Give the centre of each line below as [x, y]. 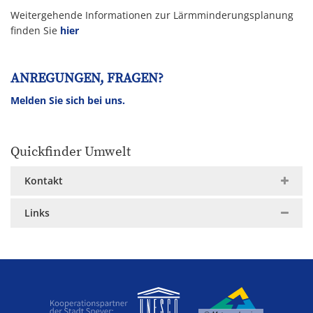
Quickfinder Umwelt [71, 152]
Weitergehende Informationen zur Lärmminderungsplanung [152, 15]
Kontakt [44, 181]
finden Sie [35, 30]
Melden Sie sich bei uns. [68, 100]
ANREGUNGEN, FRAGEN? [87, 79]
